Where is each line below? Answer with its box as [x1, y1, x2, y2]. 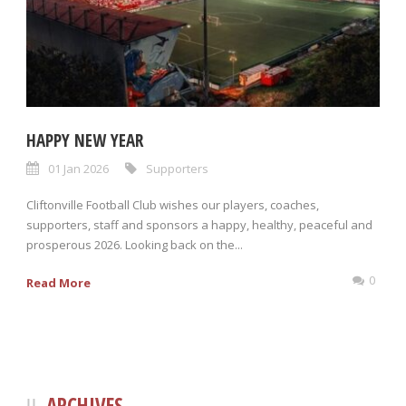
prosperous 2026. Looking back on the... [26, 237, 243, 254]
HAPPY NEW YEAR [26, 129, 143, 153]
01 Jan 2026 [48, 160, 109, 178]
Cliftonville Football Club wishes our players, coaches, [26, 197, 319, 214]
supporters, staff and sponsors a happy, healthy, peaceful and [26, 217, 372, 234]
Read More [26, 275, 91, 292]
